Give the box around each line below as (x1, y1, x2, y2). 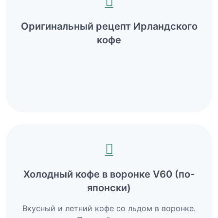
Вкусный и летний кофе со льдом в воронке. (22, 203, 196, 213)
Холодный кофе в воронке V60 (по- (23, 168, 195, 180)
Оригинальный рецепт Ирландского (20, 20, 198, 32)
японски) (87, 182, 131, 194)
